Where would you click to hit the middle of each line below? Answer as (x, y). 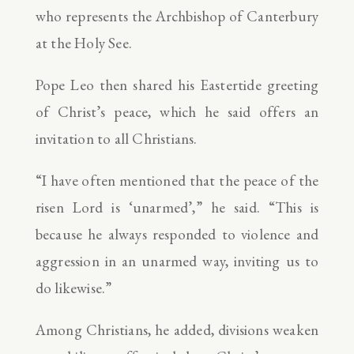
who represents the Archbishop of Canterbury (177, 16)
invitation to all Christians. (116, 138)
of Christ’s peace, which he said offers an (177, 111)
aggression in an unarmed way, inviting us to (177, 261)
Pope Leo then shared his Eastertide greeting (177, 85)
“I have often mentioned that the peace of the (177, 180)
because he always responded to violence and (177, 234)
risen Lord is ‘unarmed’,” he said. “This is (177, 207)
